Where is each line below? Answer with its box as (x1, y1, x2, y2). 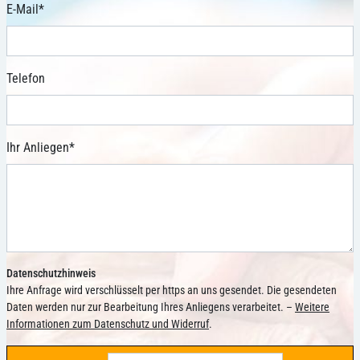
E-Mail (6, 2, 39, 18)
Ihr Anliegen (6, 140, 69, 156)
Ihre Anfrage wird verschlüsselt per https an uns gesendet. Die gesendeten (6, 284, 337, 297)
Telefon (6, 71, 45, 87)
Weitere (295, 301, 329, 314)
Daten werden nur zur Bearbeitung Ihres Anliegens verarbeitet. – (6, 301, 295, 314)
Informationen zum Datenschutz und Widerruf (6, 317, 209, 331)
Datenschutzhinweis (6, 267, 96, 280)
